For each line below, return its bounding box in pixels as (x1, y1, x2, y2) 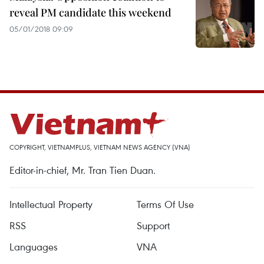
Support (137, 219, 170, 232)
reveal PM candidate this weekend (9, 5, 171, 19)
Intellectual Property (9, 197, 93, 211)
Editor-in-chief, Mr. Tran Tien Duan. (9, 163, 156, 177)
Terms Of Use (137, 197, 194, 211)
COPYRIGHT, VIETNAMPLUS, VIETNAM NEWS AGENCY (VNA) (9, 143, 190, 151)
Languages (9, 240, 58, 253)
